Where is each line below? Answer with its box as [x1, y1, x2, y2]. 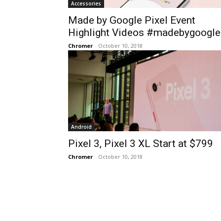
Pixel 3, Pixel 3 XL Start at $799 [68, 138, 213, 149]
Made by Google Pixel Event [68, 14, 195, 26]
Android [71, 123, 92, 130]
